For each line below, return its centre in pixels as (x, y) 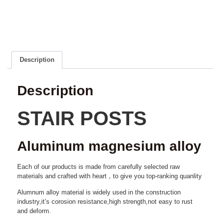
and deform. (34, 211)
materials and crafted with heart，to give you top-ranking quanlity (110, 176)
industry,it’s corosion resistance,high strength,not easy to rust (105, 202)
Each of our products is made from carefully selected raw (98, 166)
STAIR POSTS (82, 118)
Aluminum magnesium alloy (109, 146)
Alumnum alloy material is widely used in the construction (99, 192)
